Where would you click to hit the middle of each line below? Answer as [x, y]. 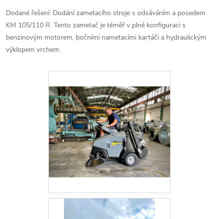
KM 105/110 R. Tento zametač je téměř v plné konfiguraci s [96, 25]
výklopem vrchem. [33, 50]
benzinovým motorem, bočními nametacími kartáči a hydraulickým [106, 37]
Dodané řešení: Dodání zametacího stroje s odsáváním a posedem [106, 13]
